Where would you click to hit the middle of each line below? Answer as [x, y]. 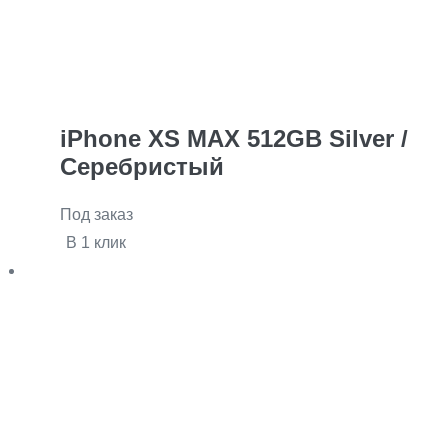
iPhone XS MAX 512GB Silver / [234, 139]
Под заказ [96, 215]
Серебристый [142, 167]
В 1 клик [96, 243]
